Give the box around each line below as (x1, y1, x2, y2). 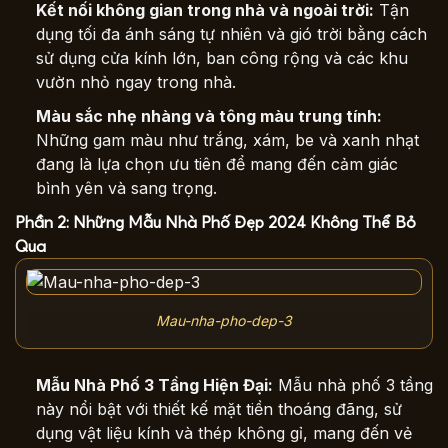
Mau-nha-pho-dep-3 (156, 312, 292, 330)
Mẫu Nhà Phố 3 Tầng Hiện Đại (35, 374, 268, 395)
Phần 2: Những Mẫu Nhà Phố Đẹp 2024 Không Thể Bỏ (15, 211, 416, 232)
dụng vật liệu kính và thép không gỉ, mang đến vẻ (35, 422, 412, 443)
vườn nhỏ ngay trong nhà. (35, 72, 236, 93)
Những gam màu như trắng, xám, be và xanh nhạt (35, 130, 419, 151)
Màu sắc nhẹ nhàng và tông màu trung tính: (35, 106, 382, 127)
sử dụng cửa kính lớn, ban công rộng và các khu (35, 48, 408, 69)
